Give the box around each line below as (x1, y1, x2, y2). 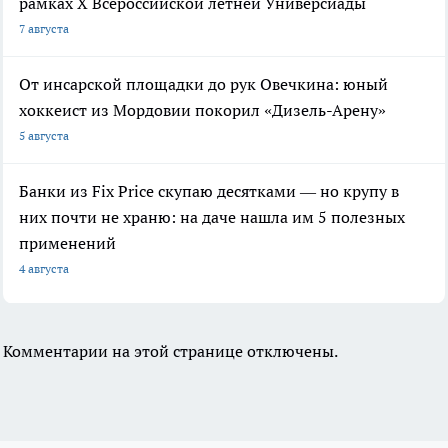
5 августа (19, 128, 69, 144)
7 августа (19, 21, 69, 37)
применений (19, 233, 116, 254)
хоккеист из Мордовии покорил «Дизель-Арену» (19, 100, 386, 121)
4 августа (19, 261, 69, 277)
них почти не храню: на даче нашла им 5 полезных (19, 207, 405, 228)
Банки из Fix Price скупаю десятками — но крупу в (19, 181, 399, 202)
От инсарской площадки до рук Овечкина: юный (19, 74, 388, 95)
